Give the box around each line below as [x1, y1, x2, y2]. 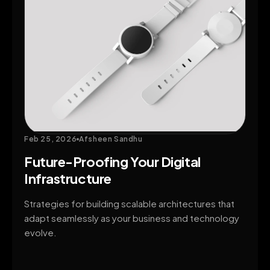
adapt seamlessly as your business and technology [24, 212, 239, 224]
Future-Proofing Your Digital [24, 153, 201, 171]
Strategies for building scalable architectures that [24, 198, 234, 210]
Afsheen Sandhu [79, 134, 143, 144]
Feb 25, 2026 [24, 134, 77, 144]
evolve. [24, 227, 57, 239]
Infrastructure [24, 170, 111, 187]
